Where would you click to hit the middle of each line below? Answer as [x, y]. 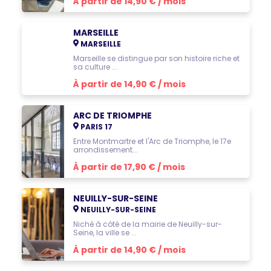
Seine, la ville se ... [105, 233]
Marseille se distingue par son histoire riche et [156, 58]
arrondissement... [105, 150]
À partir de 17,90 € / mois [129, 167]
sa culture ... [95, 67]
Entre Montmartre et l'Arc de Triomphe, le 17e [152, 141]
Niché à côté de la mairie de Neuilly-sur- [147, 224]
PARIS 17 [95, 127]
